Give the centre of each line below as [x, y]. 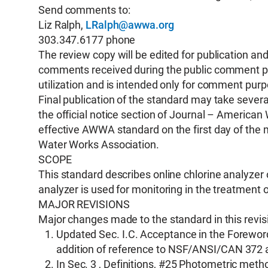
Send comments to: [84, 10]
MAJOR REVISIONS [84, 204]
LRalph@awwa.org [130, 25]
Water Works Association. [99, 144]
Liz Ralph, [62, 25]
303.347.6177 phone [87, 40]
